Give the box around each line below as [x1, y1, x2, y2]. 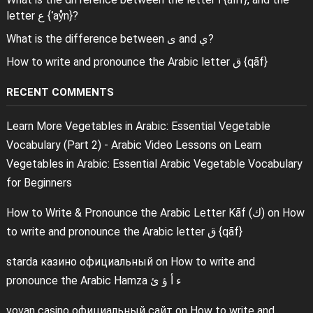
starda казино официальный [6, 254, 153, 268]
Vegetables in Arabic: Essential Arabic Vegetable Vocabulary [6, 156, 303, 170]
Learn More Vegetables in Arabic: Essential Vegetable [6, 119, 270, 133]
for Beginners [6, 175, 72, 189]
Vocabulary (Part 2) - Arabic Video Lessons [6, 138, 217, 152]
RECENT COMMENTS [6, 85, 114, 99]
